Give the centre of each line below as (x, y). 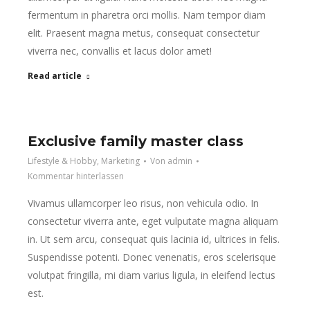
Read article (55, 76)
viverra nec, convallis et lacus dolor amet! (120, 51)
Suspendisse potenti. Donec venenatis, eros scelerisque (152, 257)
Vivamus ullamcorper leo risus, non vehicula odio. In (143, 203)
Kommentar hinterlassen (76, 176)
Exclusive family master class (136, 141)
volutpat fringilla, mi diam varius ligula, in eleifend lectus (152, 275)
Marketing (120, 161)
